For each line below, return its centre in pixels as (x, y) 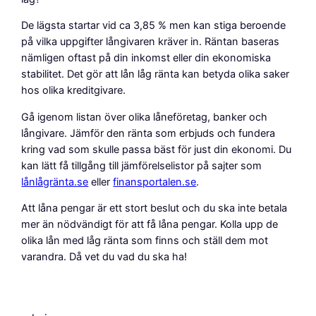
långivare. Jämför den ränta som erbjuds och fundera (148, 133)
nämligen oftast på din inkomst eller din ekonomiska (146, 58)
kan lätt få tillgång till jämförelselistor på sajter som (142, 165)
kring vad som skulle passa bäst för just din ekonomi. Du (157, 149)
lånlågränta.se (55, 182)
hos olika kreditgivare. (74, 91)
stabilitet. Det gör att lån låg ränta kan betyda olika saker (156, 74)
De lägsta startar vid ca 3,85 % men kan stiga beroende (154, 26)
